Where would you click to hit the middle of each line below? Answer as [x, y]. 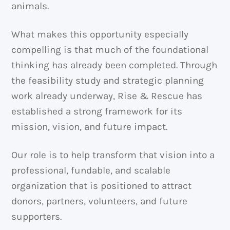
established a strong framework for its [97, 111]
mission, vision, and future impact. [90, 127]
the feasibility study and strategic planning [108, 80]
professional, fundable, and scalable [91, 170]
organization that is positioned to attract [102, 186]
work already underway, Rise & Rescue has [107, 96]
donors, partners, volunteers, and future [100, 201]
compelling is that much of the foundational [110, 50]
